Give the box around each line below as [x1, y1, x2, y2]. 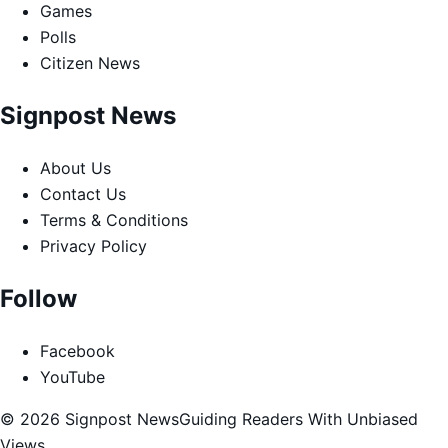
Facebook [40, 340, 115, 361]
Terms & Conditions [40, 209, 188, 230]
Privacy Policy [40, 235, 147, 256]
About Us [40, 157, 111, 178]
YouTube [40, 366, 105, 387]
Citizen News [40, 53, 140, 74]
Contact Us [40, 183, 126, 204]
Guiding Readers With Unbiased [179, 408, 418, 429]
